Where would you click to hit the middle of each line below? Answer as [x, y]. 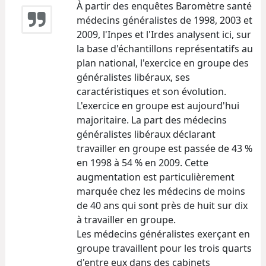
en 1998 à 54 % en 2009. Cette [142, 162]
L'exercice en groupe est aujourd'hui [158, 105]
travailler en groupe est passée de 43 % [164, 148]
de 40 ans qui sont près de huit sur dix [162, 205]
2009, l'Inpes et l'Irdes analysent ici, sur [164, 34]
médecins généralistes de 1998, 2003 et [164, 20]
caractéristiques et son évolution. [151, 91]
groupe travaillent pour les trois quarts [164, 248]
